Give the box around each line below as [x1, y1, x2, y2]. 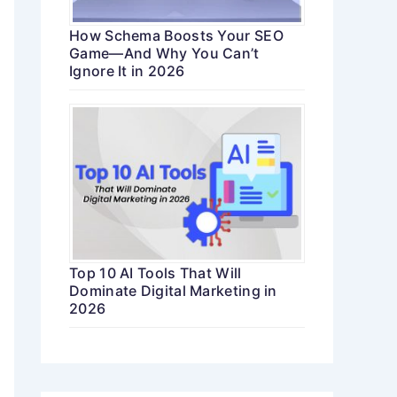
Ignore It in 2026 [69, 62, 185, 81]
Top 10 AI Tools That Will [69, 264, 242, 283]
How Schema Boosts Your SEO [69, 27, 284, 45]
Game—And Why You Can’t [69, 44, 260, 63]
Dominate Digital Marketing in [69, 282, 277, 300]
